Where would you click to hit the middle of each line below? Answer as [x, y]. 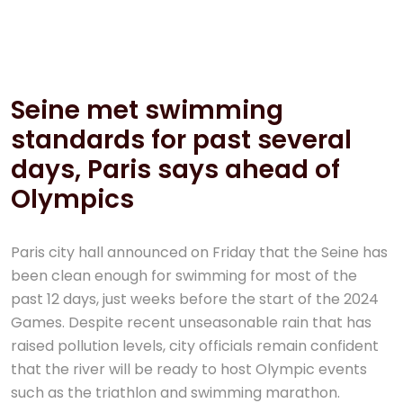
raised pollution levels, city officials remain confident [195, 346]
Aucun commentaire [192, 70]
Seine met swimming [147, 110]
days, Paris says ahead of [175, 170]
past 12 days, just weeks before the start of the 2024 [195, 299]
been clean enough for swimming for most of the [184, 276]
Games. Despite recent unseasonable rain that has [191, 322]
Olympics [72, 199]
